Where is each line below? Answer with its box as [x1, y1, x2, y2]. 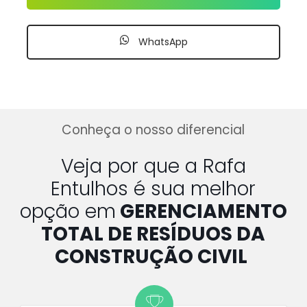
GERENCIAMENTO [119, 197, 287, 225]
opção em [19, 197, 116, 225]
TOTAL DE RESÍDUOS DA [41, 220, 266, 247]
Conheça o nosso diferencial [62, 120, 245, 139]
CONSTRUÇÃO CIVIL [55, 243, 252, 270]
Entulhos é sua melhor [51, 175, 256, 202]
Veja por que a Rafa [60, 152, 246, 180]
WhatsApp [135, 35, 188, 49]
